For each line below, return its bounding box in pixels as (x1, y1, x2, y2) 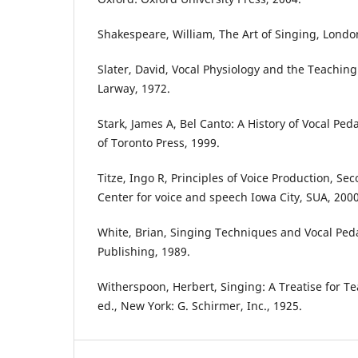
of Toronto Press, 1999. (97, 135, 220, 151)
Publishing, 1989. (97, 244, 190, 260)
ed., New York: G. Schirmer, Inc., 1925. (97, 298, 302, 314)
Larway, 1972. (97, 81, 170, 97)
